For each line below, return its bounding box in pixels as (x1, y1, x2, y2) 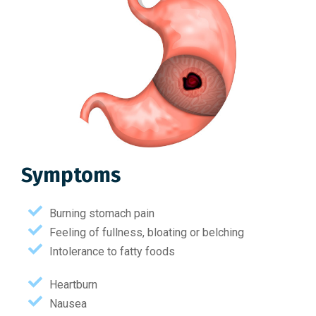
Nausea (49, 296, 87, 310)
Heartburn (49, 277, 97, 291)
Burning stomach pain (49, 206, 154, 220)
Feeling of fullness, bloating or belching (49, 225, 244, 239)
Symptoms (21, 162, 121, 188)
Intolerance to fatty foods (49, 244, 175, 258)
